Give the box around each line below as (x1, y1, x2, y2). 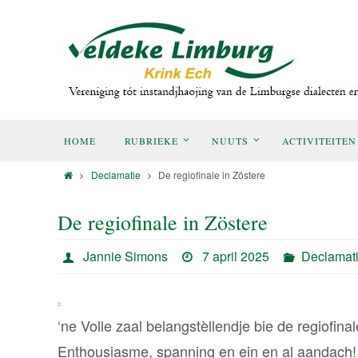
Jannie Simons (82, 247, 168, 265)
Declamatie (90, 168, 141, 181)
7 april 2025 (202, 247, 270, 265)
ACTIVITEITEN (282, 134, 356, 147)
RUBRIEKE (125, 134, 178, 147)
